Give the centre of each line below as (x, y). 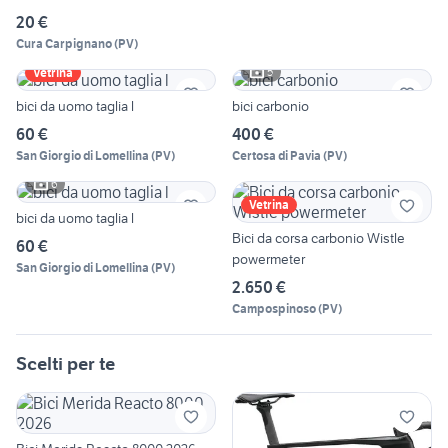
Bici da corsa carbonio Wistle (318, 237)
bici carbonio (270, 105)
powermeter (268, 258)
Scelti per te (65, 363)
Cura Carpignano (64, 43)
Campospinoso (274, 308)
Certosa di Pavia (276, 155)
